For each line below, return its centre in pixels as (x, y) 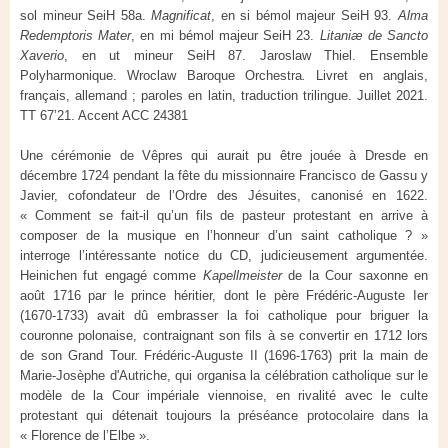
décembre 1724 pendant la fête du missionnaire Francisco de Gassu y (224, 175)
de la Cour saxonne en (355, 275)
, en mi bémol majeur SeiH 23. (225, 35)
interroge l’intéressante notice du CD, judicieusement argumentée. (224, 255)
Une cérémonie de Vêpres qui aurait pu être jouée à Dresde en (224, 155)
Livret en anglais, (367, 75)
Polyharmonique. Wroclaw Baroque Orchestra (161, 75)
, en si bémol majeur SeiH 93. (305, 15)
